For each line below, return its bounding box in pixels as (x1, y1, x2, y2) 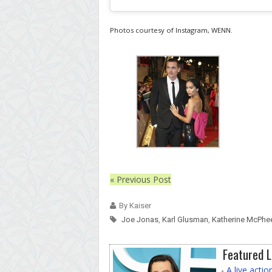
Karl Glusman (162, 214, 208, 224)
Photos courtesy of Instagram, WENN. (110, 25, 233, 35)
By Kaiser (119, 200, 151, 210)
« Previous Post (110, 173, 171, 185)
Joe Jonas (121, 214, 158, 224)
